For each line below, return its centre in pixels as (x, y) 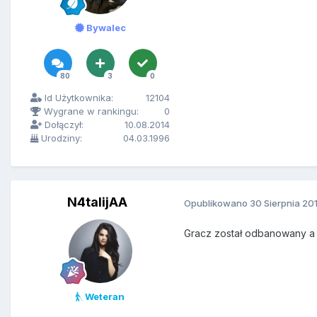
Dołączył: (63, 125)
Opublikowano (217, 203)
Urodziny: (60, 138)
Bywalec (105, 28)
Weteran (104, 297)
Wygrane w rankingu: (90, 111)
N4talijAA (97, 202)
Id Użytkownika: (77, 98)
